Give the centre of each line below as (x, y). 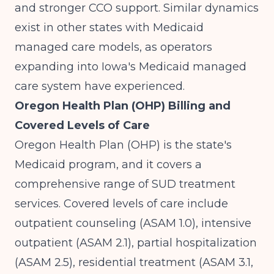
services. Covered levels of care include (121, 204)
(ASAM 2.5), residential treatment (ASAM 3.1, (134, 262)
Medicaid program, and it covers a (108, 165)
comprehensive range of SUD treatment (125, 184)
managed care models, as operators (113, 47)
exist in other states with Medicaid (109, 28)
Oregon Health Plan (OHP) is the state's (123, 145)
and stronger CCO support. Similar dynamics (137, 8)
